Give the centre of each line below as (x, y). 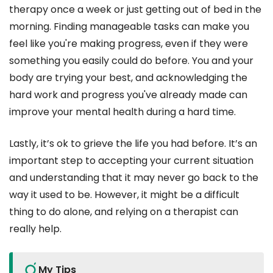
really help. (35, 229)
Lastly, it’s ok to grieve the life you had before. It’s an (133, 143)
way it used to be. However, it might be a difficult (124, 194)
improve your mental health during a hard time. (122, 112)
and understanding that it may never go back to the (134, 177)
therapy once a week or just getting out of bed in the (135, 9)
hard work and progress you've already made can (128, 94)
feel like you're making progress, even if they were (129, 43)
